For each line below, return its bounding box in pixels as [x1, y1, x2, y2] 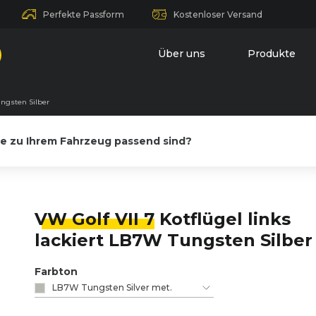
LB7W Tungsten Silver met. [52, 282, 172, 293]
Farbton [35, 265, 78, 278]
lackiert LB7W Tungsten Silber [35, 230, 312, 250]
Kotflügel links [154, 209, 291, 229]
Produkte [248, 47, 296, 60]
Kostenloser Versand [174, 8, 262, 20]
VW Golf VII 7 [35, 209, 154, 229]
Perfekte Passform [43, 8, 124, 20]
